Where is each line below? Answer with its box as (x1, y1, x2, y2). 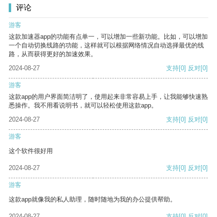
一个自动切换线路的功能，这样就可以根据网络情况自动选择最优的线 (9, 42, 204, 49)
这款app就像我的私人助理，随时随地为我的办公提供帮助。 (9, 196, 176, 203)
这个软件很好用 (9, 147, 53, 155)
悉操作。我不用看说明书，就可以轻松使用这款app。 (9, 102, 157, 109)
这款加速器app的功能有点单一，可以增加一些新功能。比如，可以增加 (9, 33, 208, 41)
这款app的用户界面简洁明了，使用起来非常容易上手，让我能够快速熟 (9, 93, 208, 101)
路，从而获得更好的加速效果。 (9, 50, 97, 58)
